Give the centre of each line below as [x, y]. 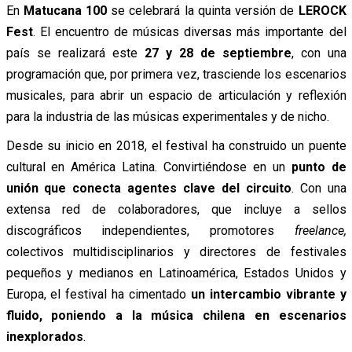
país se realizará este [75, 53]
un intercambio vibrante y [268, 294]
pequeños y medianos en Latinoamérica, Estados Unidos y [176, 273]
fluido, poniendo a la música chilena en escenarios [176, 315]
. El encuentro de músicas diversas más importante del [189, 31]
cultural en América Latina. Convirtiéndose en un [145, 167]
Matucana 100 [65, 10]
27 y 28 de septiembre [218, 53]
